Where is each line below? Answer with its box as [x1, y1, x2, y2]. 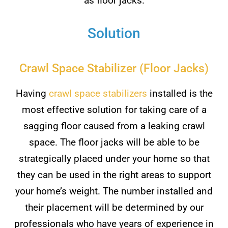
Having [15, 88, 49, 100]
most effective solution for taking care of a [21, 104, 207, 116]
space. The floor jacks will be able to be [28, 136, 199, 149]
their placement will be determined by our [24, 202, 204, 214]
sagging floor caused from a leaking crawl [23, 120, 205, 132]
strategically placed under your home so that [18, 153, 210, 165]
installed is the [147, 88, 213, 100]
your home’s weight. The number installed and [15, 185, 213, 197]
